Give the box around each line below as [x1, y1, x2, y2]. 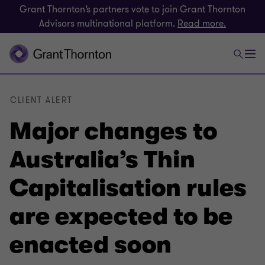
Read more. [177, 17, 226, 30]
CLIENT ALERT [10, 95, 73, 106]
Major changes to [9, 118, 217, 145]
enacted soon [9, 231, 172, 258]
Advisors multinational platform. [39, 17, 177, 30]
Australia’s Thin [9, 146, 195, 173]
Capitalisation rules [9, 174, 247, 202]
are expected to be [9, 203, 232, 230]
